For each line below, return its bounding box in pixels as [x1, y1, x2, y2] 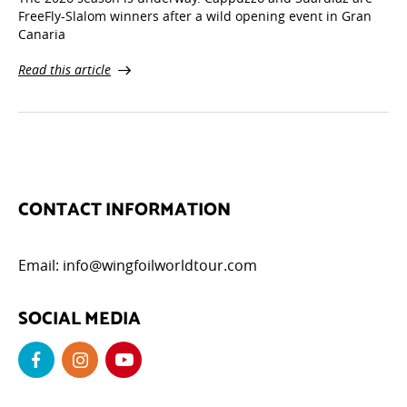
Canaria [18, 15, 65, 34]
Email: [18, 245, 63, 266]
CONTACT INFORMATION [18, 182, 231, 213]
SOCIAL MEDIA [18, 291, 141, 323]
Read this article [18, 51, 111, 69]
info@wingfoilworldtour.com [63, 245, 257, 266]
